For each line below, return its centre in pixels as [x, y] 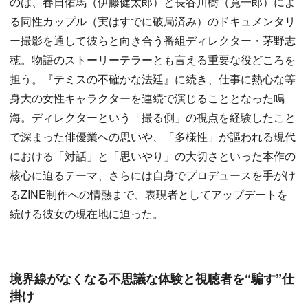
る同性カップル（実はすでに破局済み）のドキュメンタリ [153, 21]
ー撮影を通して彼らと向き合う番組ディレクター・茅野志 [153, 41]
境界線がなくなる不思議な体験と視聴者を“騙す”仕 [152, 279]
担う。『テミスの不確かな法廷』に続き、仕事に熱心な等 [153, 79]
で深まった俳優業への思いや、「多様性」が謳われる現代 [153, 137]
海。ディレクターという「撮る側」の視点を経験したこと [153, 118]
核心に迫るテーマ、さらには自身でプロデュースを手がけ [153, 175]
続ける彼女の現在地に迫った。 [87, 214]
